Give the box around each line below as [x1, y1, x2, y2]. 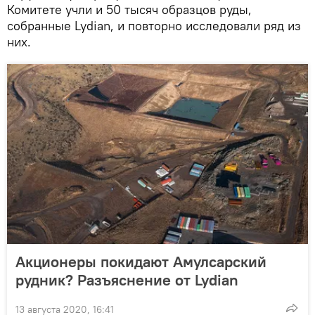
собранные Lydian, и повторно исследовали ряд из [7, 18, 301, 34]
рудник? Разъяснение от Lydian [15, 270, 238, 290]
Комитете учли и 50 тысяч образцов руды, [7, 1, 252, 18]
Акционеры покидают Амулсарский [15, 252, 266, 272]
